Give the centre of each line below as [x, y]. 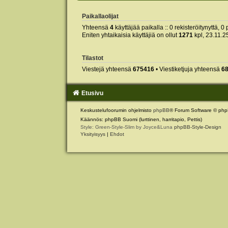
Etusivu [92, 93]
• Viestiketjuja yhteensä [188, 69]
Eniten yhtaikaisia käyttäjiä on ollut [130, 35]
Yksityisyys [93, 134]
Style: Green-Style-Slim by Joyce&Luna [127, 127]
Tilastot [92, 58]
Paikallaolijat [100, 17]
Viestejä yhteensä [107, 69]
